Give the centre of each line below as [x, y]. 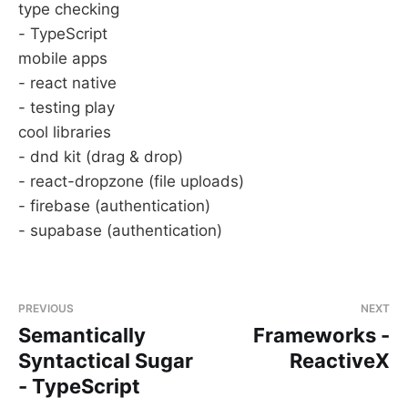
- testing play [66, 107]
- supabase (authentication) [120, 230]
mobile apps [63, 58]
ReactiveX [340, 361]
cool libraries [65, 132]
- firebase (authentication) [114, 206]
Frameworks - [321, 335]
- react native [67, 83]
